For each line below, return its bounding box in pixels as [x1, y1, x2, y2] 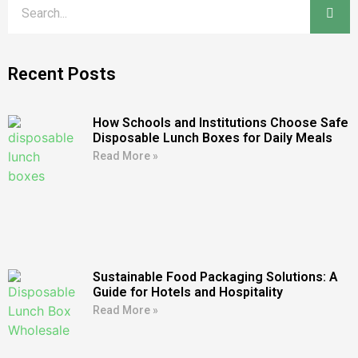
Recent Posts [8, 63, 116, 84]
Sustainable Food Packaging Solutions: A [92, 269, 338, 285]
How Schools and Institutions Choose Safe [92, 114, 348, 130]
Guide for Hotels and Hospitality [92, 284, 283, 300]
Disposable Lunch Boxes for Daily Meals [92, 129, 332, 145]
